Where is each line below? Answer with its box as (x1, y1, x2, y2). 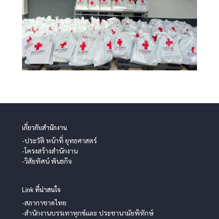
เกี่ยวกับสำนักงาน (22, 123, 67, 131)
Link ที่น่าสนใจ (22, 185, 61, 194)
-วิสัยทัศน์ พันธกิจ (22, 156, 72, 165)
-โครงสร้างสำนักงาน (22, 146, 78, 155)
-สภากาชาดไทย (22, 197, 66, 207)
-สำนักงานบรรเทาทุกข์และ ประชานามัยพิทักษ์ (22, 208, 153, 217)
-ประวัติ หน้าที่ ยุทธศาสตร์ (22, 135, 97, 145)
